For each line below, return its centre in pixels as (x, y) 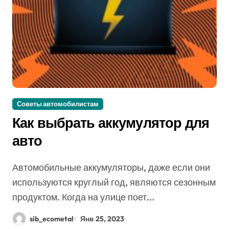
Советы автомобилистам (58, 104)
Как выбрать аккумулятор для (111, 123)
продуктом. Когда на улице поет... (83, 197)
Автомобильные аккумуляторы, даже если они (15, 167)
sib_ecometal (52, 219)
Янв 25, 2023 (102, 219)
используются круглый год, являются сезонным (114, 182)
